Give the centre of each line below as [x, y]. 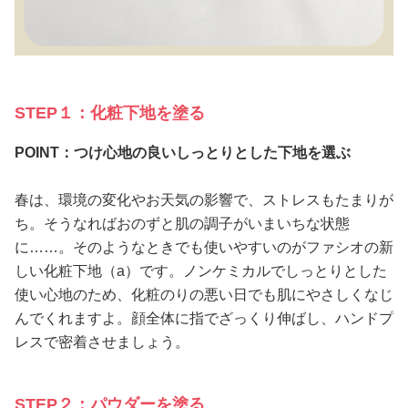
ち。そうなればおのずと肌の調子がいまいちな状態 [182, 223]
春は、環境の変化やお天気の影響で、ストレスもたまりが [204, 199]
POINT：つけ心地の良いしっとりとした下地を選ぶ [183, 152]
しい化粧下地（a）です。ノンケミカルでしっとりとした [201, 270]
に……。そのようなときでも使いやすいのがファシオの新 [204, 247]
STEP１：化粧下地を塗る [110, 112]
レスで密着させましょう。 [102, 342]
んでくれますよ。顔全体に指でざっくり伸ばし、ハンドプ [204, 318]
